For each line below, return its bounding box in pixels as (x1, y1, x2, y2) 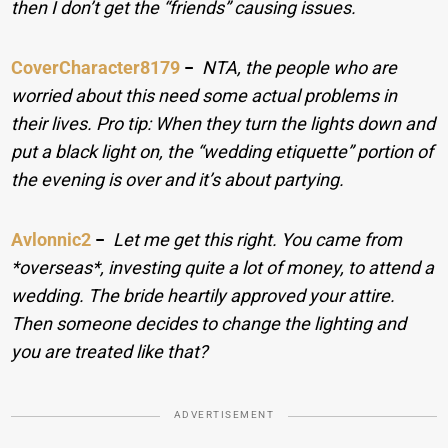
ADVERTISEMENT (173, 408, 275, 420)
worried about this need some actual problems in (11, 84, 398, 106)
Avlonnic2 (11, 228, 92, 250)
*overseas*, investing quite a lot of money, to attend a (11, 256, 435, 278)
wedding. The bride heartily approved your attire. (11, 284, 396, 306)
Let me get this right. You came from (113, 228, 403, 250)
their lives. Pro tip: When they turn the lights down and (11, 112, 436, 134)
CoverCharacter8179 (11, 56, 181, 78)
